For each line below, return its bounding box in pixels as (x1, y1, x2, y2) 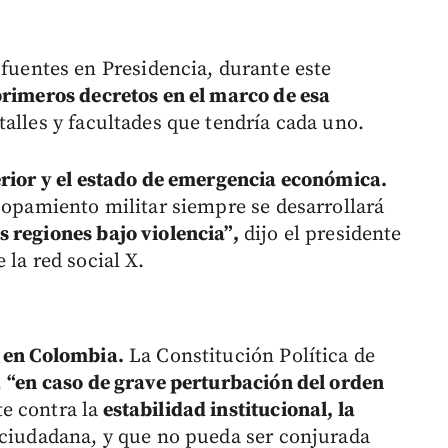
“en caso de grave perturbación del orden (7, 370, 385, 396)
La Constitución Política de (123, 343, 376, 369)
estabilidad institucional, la (98, 397, 355, 423)
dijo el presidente (238, 221, 402, 247)
